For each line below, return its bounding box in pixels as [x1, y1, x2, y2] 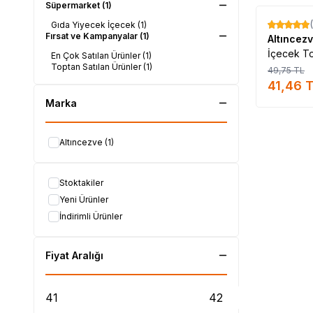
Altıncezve [59, 136, 103, 147]
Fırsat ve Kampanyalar [45, 30, 140, 41]
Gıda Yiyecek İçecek [51, 19, 138, 30]
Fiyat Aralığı [45, 249, 103, 261]
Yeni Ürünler [59, 194, 108, 205]
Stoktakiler [59, 177, 103, 188]
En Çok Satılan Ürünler [51, 50, 143, 61]
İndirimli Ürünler [59, 210, 122, 221]
